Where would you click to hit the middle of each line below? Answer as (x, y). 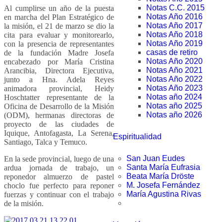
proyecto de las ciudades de (59, 124)
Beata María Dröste (160, 176)
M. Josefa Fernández (163, 185)
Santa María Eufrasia (163, 167)
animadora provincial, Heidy (59, 88)
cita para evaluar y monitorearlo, (59, 35)
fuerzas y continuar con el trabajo (59, 194)
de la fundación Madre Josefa (59, 53)
